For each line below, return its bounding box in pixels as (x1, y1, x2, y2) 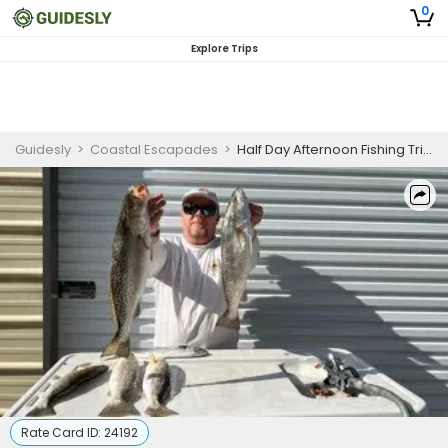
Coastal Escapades (90, 140, 218, 159)
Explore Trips (190, 41, 258, 56)
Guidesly (15, 140, 71, 159)
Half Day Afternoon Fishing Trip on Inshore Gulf (237, 140, 423, 159)
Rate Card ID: (21, 424, 104, 441)
